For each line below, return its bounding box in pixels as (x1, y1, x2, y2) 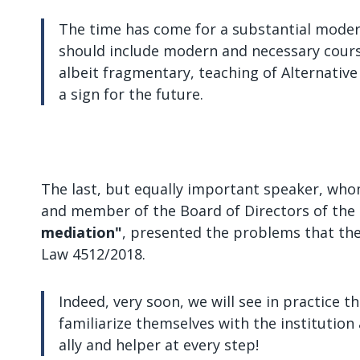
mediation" (41, 223, 122, 243)
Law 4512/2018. (41, 244, 145, 264)
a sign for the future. (59, 84, 203, 104)
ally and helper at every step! (59, 335, 259, 355)
